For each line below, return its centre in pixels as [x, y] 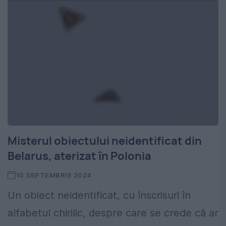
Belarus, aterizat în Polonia [79, 156]
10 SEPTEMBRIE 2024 [54, 175]
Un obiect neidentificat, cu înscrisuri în [99, 195]
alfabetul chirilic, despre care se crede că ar [113, 213]
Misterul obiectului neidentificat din [105, 141]
